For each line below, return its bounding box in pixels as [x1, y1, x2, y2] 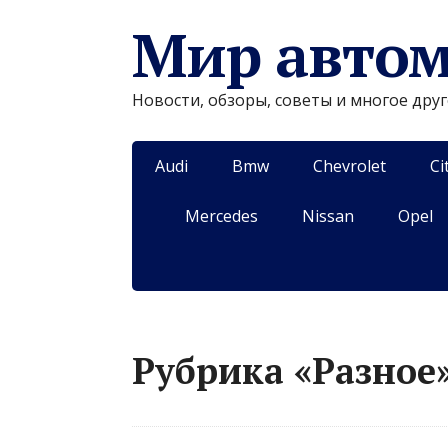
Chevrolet [312, 155, 386, 177]
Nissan [302, 205, 354, 227]
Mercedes [185, 205, 258, 227]
